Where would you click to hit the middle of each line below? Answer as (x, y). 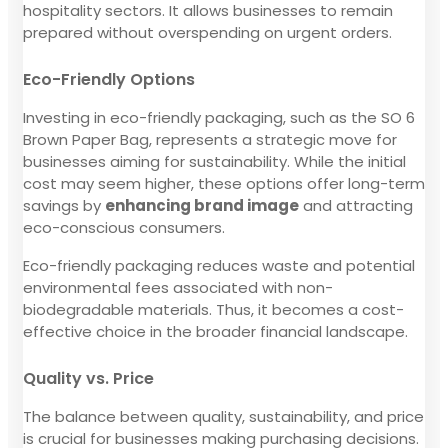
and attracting (356, 205)
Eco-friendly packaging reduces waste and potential (219, 265)
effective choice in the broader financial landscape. (215, 331)
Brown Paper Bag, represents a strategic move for (210, 139)
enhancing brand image (202, 205)
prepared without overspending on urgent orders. (207, 32)
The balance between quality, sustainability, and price (223, 416)
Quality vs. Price (88, 378)
